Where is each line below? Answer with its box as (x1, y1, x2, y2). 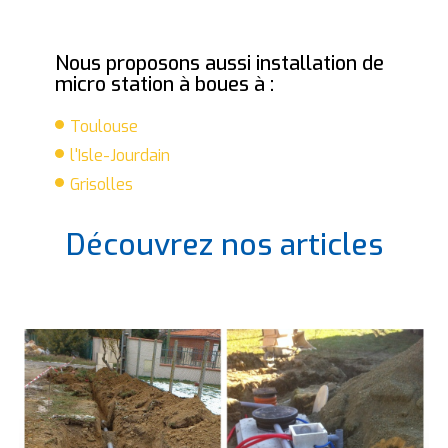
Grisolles (70, 173, 133, 195)
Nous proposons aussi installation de (55, 49, 384, 76)
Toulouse (70, 115, 138, 137)
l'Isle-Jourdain (70, 144, 170, 166)
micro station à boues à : (55, 70, 274, 97)
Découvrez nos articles (65, 224, 383, 265)
